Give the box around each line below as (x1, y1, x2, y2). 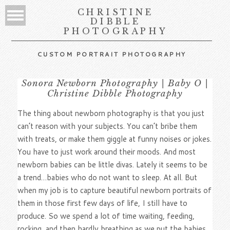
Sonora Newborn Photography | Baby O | (22, 78, 208, 89)
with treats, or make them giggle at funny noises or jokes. (17, 133, 212, 145)
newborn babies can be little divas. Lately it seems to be (17, 159, 208, 170)
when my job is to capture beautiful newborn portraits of (17, 185, 212, 196)
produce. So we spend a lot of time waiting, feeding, (17, 210, 195, 222)
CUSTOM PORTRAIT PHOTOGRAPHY (36, 50, 186, 59)
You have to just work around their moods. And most (17, 146, 196, 158)
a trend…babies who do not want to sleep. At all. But (17, 172, 198, 183)
